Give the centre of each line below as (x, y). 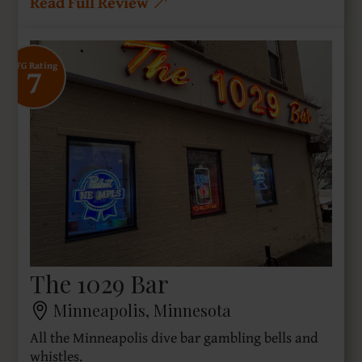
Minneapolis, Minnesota (143, 309)
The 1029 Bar (100, 283)
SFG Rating (34, 65)
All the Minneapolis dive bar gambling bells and (175, 337)
